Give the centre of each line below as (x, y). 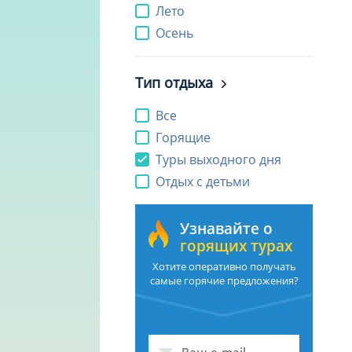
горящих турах (236, 246)
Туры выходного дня (218, 160)
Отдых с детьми (203, 182)
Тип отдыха (174, 83)
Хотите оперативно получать (224, 267)
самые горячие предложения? (224, 281)
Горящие (183, 138)
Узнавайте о (226, 229)
